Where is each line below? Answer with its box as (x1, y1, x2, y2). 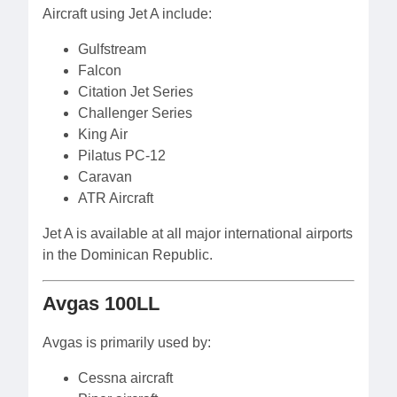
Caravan (78, 169, 132, 185)
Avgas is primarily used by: (43, 335, 211, 351)
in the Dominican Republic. (43, 247, 213, 263)
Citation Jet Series (78, 84, 193, 100)
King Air (78, 127, 128, 143)
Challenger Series (78, 105, 192, 121)
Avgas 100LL (43, 292, 160, 315)
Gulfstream (78, 42, 146, 58)
